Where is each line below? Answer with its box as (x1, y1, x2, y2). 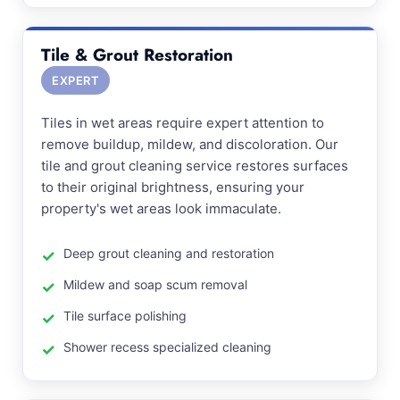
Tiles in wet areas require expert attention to (41, 114, 324, 131)
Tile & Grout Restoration (41, 43, 233, 67)
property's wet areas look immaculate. (41, 200, 281, 217)
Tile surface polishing (63, 308, 187, 323)
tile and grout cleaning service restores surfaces (41, 157, 348, 174)
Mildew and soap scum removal (63, 277, 247, 292)
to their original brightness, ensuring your (41, 179, 304, 196)
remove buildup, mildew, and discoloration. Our (41, 136, 338, 153)
